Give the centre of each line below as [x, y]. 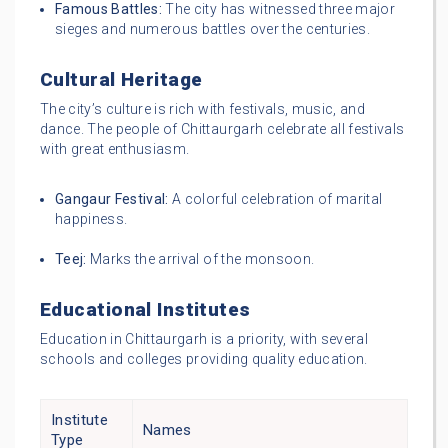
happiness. [91, 219]
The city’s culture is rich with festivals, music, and [203, 109]
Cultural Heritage [121, 80]
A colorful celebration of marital [275, 199]
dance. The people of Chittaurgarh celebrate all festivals [222, 129]
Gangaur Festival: [112, 199]
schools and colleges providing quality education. [204, 359]
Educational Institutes [145, 310]
